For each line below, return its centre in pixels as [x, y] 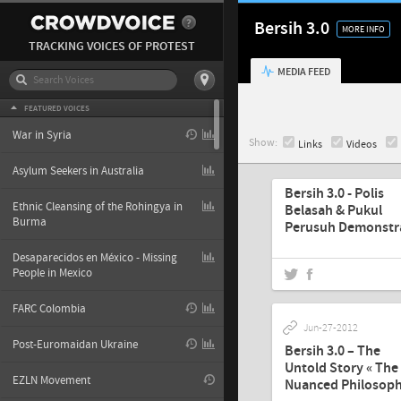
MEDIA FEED [304, 71]
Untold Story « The [341, 368]
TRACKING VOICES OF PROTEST [112, 47]
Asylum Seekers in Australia [78, 171]
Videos [362, 145]
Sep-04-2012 [332, 166]
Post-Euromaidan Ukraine [75, 345]
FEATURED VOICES [57, 108]
